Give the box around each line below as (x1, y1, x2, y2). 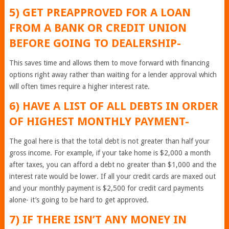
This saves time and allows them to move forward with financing (9, 59, 210, 67)
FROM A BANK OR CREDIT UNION (9, 21, 187, 34)
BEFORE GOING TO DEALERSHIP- (9, 37, 181, 50)
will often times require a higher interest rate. (9, 82, 150, 90)
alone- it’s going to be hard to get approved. (9, 196, 149, 204)
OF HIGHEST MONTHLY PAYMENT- (9, 115, 189, 128)
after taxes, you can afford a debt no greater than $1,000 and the (9, 161, 216, 169)
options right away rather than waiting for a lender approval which (9, 71, 217, 79)
